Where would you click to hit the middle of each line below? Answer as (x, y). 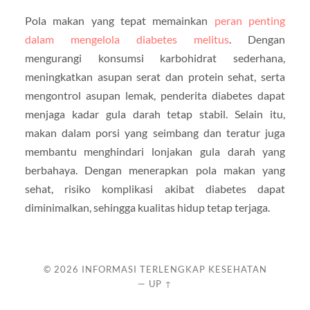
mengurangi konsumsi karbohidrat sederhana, (155, 58)
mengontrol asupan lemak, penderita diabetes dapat (155, 95)
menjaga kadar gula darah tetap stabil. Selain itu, (155, 114)
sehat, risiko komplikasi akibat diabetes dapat (155, 189)
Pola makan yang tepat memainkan (119, 21)
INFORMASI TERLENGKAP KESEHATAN (174, 270)
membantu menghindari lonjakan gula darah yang (155, 152)
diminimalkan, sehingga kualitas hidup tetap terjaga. (147, 208)
